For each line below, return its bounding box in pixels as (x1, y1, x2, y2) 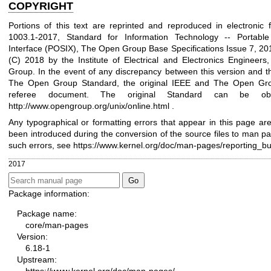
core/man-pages (25, 220, 88, 230)
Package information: (8, 189, 90, 199)
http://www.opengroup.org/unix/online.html (8, 100, 169, 111)
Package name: (17, 209, 77, 219)
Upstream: (17, 255, 57, 265)
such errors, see (8, 140, 73, 151)
